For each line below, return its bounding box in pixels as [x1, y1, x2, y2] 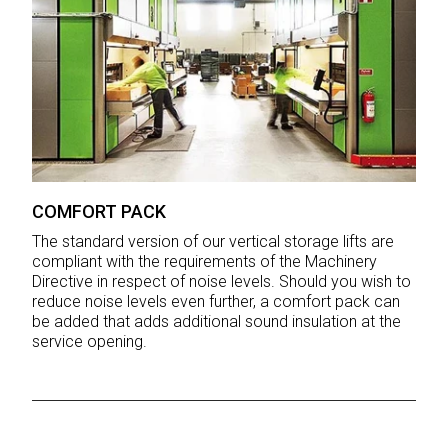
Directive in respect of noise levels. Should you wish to [32, 272, 411, 292]
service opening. [32, 332, 147, 352]
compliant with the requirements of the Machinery [32, 252, 377, 272]
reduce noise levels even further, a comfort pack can [32, 292, 400, 312]
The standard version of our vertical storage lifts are [32, 232, 394, 252]
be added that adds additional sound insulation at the [32, 312, 401, 332]
